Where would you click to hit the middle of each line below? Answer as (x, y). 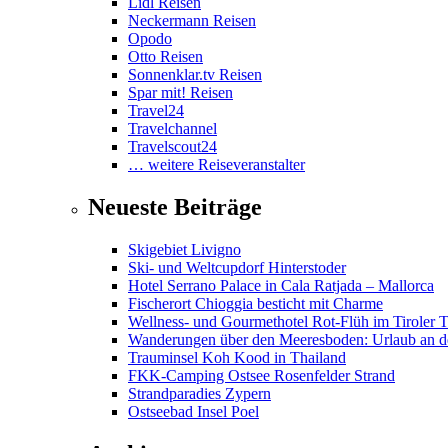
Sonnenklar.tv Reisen (195, 75)
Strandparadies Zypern (199, 393)
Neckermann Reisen (192, 21)
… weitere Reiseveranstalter (216, 165)
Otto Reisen (165, 57)
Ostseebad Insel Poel (193, 411)
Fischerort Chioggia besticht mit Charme (255, 303)
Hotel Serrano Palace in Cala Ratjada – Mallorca (281, 285)
